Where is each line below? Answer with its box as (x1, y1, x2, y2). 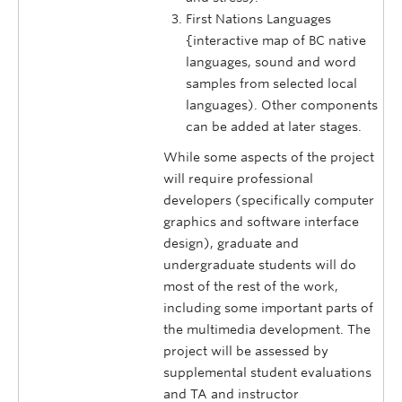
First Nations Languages (186, 12, 331, 27)
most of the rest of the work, (163, 279, 338, 294)
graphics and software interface (163, 214, 359, 230)
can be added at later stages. (186, 119, 362, 135)
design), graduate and (163, 236, 299, 251)
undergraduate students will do (163, 258, 356, 273)
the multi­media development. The (163, 322, 371, 337)
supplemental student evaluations (163, 365, 371, 380)
